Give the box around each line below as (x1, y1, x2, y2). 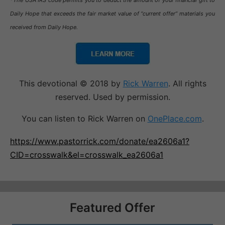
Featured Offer (70, 200, 155, 215)
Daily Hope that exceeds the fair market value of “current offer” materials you (10, 10, 215, 18)
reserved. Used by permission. (55, 92, 170, 102)
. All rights (168, 78, 206, 89)
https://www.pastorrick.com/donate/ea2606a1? (10, 136, 189, 147)
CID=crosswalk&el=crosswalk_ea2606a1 (10, 150, 163, 160)
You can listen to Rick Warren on (21, 114, 148, 124)
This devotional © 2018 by (19, 78, 123, 89)
